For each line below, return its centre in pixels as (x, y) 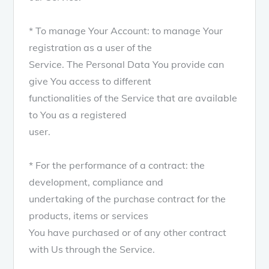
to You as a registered (78, 114)
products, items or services (89, 215)
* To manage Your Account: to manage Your (126, 30)
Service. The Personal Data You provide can (127, 64)
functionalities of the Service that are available (133, 98)
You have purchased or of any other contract (128, 232)
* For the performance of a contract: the (117, 165)
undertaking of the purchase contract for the (128, 198)
